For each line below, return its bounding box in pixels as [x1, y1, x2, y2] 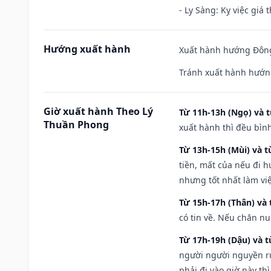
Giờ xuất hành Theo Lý [44, 104, 153, 118]
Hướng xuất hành [44, 42, 131, 56]
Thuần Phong [44, 117, 109, 131]
